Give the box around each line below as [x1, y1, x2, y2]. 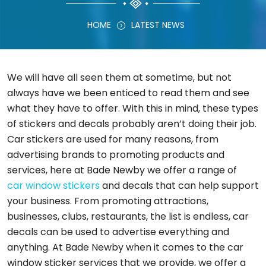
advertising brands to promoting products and [7, 148, 224, 161]
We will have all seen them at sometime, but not [7, 71, 232, 84]
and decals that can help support [100, 179, 259, 192]
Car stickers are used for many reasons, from [7, 132, 218, 146]
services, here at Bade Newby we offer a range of [7, 163, 237, 177]
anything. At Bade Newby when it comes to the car [7, 240, 243, 254]
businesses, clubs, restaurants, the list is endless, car [7, 210, 249, 223]
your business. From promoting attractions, [7, 194, 208, 208]
